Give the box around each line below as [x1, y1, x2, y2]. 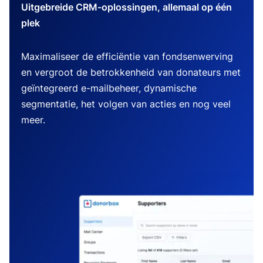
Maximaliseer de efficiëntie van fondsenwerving [21, 50, 233, 63]
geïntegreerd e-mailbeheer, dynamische [21, 82, 197, 95]
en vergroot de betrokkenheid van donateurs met [21, 66, 241, 79]
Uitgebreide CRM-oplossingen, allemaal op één [21, 1, 232, 14]
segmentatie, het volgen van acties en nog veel [21, 98, 231, 110]
